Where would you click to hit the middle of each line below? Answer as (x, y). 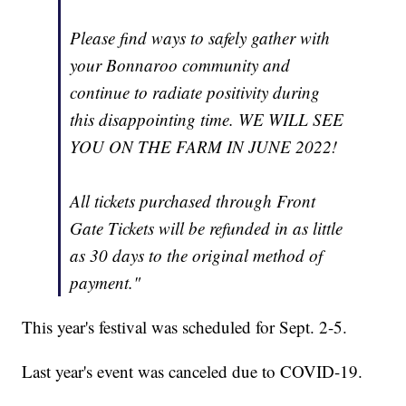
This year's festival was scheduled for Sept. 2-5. (185, 327)
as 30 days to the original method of (197, 256)
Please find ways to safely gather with (200, 38)
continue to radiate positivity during (195, 92)
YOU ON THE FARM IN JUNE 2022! (204, 147)
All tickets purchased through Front (193, 201)
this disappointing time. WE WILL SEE (207, 120)
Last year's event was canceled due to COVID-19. (193, 372)
